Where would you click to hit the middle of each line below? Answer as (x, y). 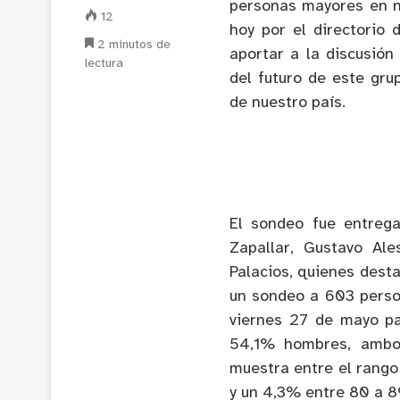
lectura (104, 63)
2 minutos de (132, 45)
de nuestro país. (287, 103)
